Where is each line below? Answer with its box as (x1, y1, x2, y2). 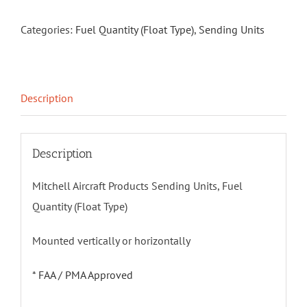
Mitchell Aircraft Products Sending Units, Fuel (32, 178, 243, 193)
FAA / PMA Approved (38, 267, 133, 282)
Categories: (21, 23, 75, 37)
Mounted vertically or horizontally (32, 233, 191, 247)
